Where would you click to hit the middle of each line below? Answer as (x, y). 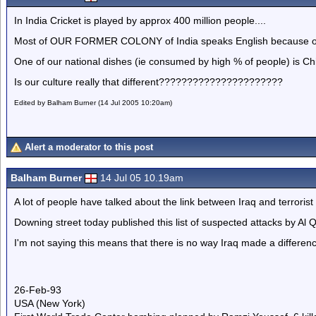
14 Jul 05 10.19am (142, 178)
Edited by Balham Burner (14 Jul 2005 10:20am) (93, 103)
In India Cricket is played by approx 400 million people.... (140, 20)
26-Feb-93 (38, 290)
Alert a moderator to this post (89, 147)
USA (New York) (50, 303)
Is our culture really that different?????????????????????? (148, 82)
